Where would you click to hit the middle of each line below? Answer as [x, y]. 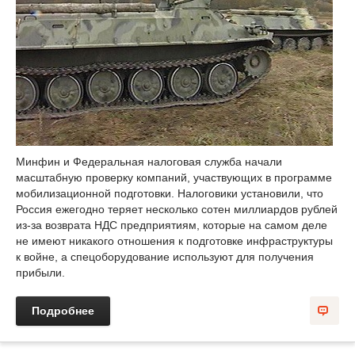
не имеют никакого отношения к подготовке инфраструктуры [174, 240]
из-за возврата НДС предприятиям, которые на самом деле [172, 225]
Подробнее [63, 310]
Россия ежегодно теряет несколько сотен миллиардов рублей [177, 209]
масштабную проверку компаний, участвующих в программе [174, 177]
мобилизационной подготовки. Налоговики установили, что [170, 193]
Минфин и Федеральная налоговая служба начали [149, 161]
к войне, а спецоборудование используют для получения [165, 256]
